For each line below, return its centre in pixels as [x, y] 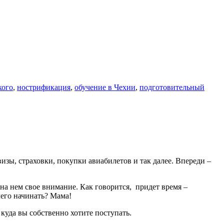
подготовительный [172, 87]
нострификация [44, 87]
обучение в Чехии [105, 87]
